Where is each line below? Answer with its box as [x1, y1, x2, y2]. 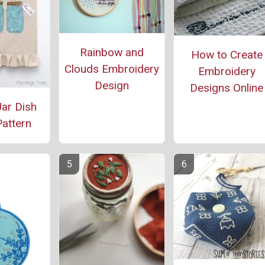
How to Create [190, 48, 263, 62]
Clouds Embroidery [64, 62, 159, 76]
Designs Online [190, 81, 263, 95]
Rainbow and [80, 46, 144, 60]
